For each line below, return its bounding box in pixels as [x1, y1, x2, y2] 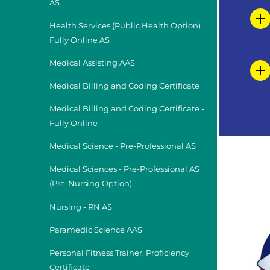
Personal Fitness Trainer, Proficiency [49, 248, 189, 257]
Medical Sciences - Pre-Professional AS [49, 165, 199, 174]
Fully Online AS [49, 36, 110, 45]
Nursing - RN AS [49, 202, 112, 212]
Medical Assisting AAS [49, 58, 135, 68]
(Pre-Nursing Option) [49, 179, 132, 189]
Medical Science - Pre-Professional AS [49, 142, 196, 151]
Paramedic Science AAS [49, 225, 142, 234]
